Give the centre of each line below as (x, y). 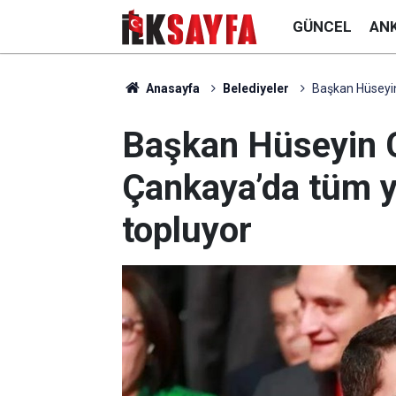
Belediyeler (255, 88)
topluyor (187, 230)
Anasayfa (171, 88)
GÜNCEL (322, 26)
